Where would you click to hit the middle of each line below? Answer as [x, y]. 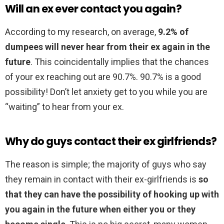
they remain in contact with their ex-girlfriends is [102, 179]
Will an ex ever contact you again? [93, 9]
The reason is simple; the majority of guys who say [106, 164]
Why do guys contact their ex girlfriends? [111, 141]
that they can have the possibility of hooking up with [112, 194]
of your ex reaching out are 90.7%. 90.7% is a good [103, 77]
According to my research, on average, [81, 32]
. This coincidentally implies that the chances [120, 62]
